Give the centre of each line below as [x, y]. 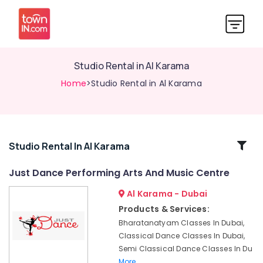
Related [40, 145]
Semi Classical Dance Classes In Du [185, 249]
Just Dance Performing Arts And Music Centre [119, 173]
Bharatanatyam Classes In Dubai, [181, 223]
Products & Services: [164, 209]
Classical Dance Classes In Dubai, [182, 236]
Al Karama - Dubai [166, 194]
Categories [40, 159]
